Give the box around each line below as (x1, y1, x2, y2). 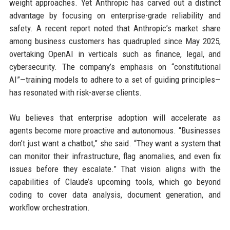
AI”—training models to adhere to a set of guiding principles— (9, 74, 221, 85)
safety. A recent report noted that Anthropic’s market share (9, 23, 221, 33)
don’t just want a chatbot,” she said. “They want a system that (9, 138, 221, 148)
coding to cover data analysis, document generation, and (9, 189, 221, 200)
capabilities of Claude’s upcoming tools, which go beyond (9, 177, 221, 187)
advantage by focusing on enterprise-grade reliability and (9, 10, 221, 21)
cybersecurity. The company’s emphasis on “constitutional (9, 62, 221, 72)
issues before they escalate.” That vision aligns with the (9, 164, 221, 174)
